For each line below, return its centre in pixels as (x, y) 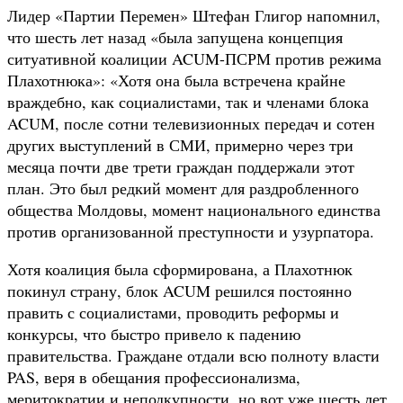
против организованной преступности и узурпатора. (191, 231)
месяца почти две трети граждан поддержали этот (181, 166)
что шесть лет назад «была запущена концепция (175, 36)
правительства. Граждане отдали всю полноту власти (193, 355)
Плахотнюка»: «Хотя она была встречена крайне (176, 80)
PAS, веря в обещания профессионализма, (154, 376)
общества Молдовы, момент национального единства (194, 209)
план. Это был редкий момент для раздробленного (183, 188)
